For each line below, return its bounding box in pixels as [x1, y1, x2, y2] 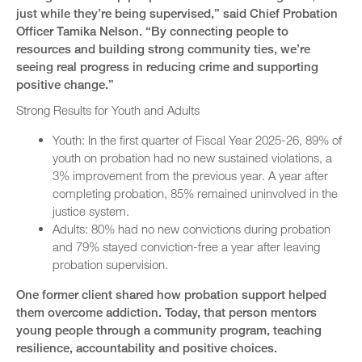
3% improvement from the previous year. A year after [53, 168, 328, 183]
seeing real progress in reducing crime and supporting [16, 59, 318, 74]
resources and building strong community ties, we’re [16, 41, 310, 57]
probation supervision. [53, 257, 168, 272]
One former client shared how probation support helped [16, 287, 326, 302]
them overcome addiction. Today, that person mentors [16, 305, 317, 320]
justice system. [53, 204, 129, 219]
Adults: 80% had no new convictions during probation [53, 221, 330, 237]
